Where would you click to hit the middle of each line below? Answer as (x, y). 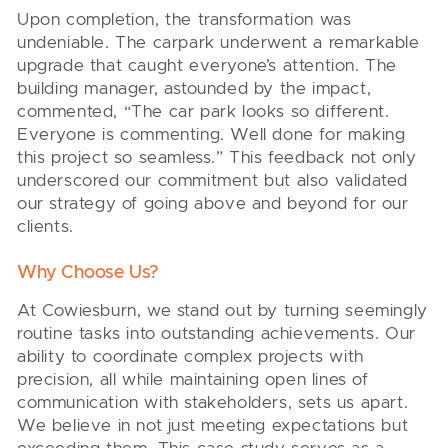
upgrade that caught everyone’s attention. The (207, 65)
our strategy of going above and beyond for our (213, 203)
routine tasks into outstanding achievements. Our (216, 333)
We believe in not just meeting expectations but (213, 425)
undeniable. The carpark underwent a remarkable (218, 42)
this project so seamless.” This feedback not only (217, 157)
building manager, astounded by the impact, (194, 88)
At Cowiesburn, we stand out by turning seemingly (222, 310)
